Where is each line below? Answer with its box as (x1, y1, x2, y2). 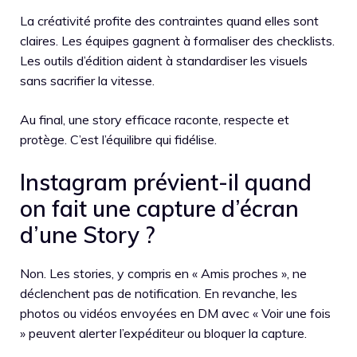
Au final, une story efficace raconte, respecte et (20, 111, 289, 127)
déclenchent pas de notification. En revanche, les (20, 284, 297, 301)
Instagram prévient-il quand (20, 167, 312, 196)
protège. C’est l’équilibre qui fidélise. (20, 131, 217, 147)
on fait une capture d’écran (20, 194, 299, 222)
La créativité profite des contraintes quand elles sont (20, 12, 319, 29)
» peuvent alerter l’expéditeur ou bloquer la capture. (20, 324, 307, 341)
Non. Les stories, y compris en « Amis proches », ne (20, 265, 307, 281)
